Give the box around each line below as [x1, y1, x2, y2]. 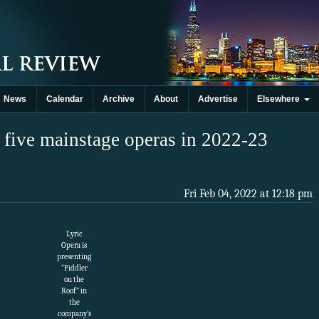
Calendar [46, 94, 83, 104]
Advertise [197, 94, 238, 104]
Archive [103, 94, 135, 104]
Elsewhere [257, 94, 305, 104]
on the [64, 275, 84, 285]
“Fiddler [61, 263, 88, 273]
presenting [57, 252, 91, 262]
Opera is [61, 241, 87, 251]
